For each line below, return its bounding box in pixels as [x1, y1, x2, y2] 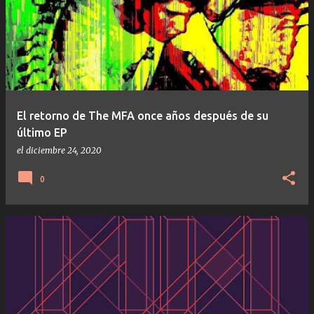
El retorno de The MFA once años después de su [17, 109, 268, 122]
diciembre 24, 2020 [26, 144, 102, 156]
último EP [17, 125, 67, 139]
